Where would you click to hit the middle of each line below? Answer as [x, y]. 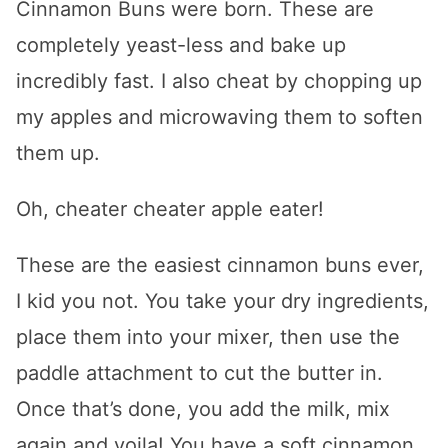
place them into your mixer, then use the [208, 337]
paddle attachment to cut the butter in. [199, 373]
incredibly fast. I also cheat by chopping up [219, 81]
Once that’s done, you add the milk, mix [203, 409]
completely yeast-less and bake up [181, 45]
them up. [58, 153]
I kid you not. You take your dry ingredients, [222, 301]
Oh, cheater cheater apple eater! [170, 209]
